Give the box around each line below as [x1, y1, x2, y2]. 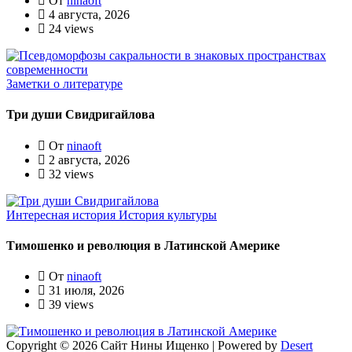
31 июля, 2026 [46, 284, 124, 298]
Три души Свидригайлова [6, 108, 155, 122]
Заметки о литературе [6, 77, 123, 91]
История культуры [119, 207, 217, 222]
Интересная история [6, 207, 119, 222]
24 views [46, 22, 93, 36]
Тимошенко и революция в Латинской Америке [6, 238, 280, 252]
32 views [46, 167, 93, 181]
